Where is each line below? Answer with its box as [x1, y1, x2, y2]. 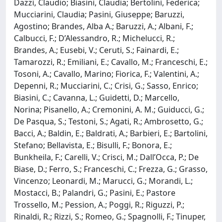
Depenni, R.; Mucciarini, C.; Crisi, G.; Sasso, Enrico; [14, 80, 198, 91]
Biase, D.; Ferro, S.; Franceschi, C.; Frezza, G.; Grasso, [14, 163, 208, 174]
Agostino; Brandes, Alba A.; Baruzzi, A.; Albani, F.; [14, 20, 193, 32]
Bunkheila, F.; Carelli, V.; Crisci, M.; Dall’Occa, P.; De [14, 151, 199, 163]
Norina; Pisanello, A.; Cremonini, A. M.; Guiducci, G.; [14, 104, 204, 115]
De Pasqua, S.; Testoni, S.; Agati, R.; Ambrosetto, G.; [14, 115, 203, 127]
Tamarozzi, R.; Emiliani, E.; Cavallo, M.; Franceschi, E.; [14, 56, 208, 67]
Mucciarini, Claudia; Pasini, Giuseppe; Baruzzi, [14, 8, 184, 20]
